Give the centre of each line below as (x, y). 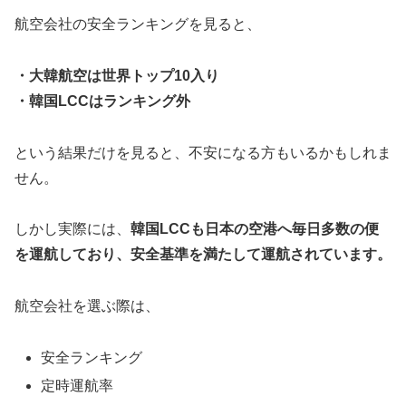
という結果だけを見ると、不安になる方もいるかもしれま (203, 152)
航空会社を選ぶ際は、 (87, 306)
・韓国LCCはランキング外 (102, 101)
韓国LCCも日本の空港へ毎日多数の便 (255, 229)
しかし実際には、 (72, 229)
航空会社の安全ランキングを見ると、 (138, 24)
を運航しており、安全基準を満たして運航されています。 (203, 255)
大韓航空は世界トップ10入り (124, 75)
